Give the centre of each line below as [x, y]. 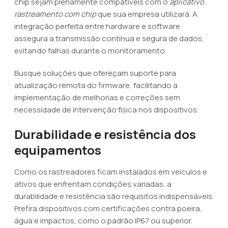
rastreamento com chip [55, 14]
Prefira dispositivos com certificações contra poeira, [108, 208]
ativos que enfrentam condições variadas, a [93, 184]
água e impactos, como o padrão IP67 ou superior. [103, 221]
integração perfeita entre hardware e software [97, 26]
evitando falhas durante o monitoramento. [90, 51]
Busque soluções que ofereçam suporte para [95, 73]
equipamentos [58, 150]
